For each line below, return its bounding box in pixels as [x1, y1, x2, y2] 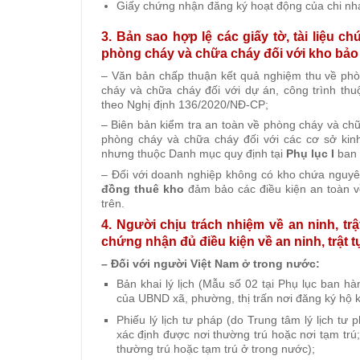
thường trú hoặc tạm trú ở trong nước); [116, 342, 315, 355]
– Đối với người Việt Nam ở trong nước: [101, 256, 320, 270]
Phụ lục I [286, 147, 334, 161]
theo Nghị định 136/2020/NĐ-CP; [101, 98, 268, 112]
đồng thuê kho [101, 182, 184, 195]
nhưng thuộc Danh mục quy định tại [101, 147, 286, 161]
